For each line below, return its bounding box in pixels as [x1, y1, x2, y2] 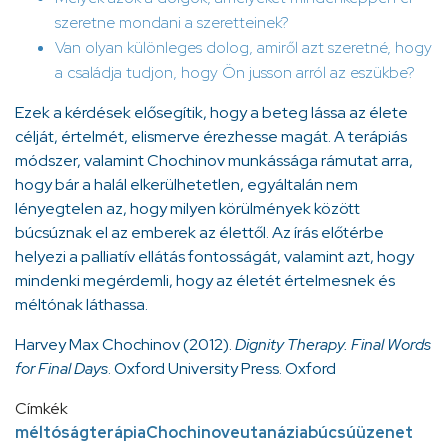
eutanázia [230, 421, 308, 443]
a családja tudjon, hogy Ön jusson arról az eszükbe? [55, 61, 415, 83]
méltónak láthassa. [15, 293, 148, 315]
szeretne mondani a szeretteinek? [55, 11, 289, 33]
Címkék [15, 397, 68, 419]
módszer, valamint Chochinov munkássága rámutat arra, [15, 149, 413, 171]
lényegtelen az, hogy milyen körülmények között [15, 197, 360, 219]
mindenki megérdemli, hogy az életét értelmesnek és [15, 269, 395, 291]
